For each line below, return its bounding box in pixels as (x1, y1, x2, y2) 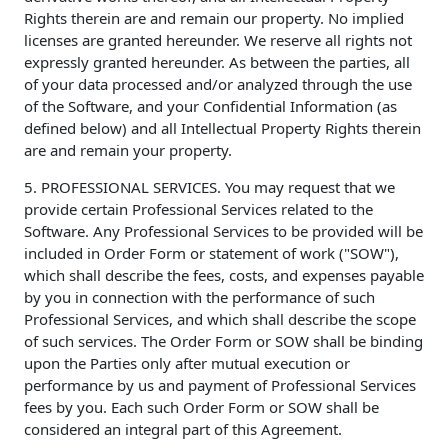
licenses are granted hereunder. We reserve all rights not (24, 30, 412, 51)
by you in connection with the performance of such (24, 287, 375, 308)
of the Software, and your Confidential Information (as (24, 96, 397, 117)
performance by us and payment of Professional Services (24, 375, 416, 396)
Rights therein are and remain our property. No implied (24, 8, 404, 29)
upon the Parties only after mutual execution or (24, 353, 350, 374)
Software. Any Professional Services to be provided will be (24, 221, 423, 242)
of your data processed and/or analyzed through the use (24, 74, 412, 95)
